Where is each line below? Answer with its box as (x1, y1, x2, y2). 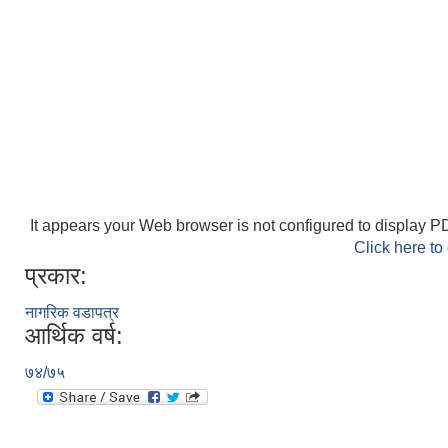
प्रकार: (25, 262, 87, 289)
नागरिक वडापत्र (25, 304, 119, 321)
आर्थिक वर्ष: (25, 322, 123, 349)
